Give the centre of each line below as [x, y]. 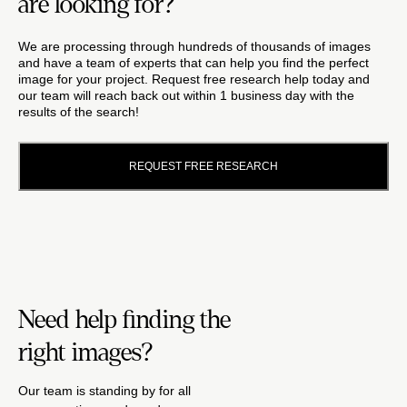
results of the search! [79, 112]
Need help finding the [124, 320]
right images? [86, 352]
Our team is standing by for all [104, 391]
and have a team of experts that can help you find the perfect [194, 63]
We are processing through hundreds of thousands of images [194, 46]
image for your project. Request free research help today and [194, 79]
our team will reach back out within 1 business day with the [186, 95]
